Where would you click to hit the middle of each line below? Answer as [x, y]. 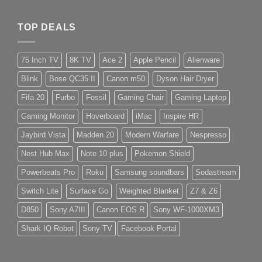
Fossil [96, 97]
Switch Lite [40, 191]
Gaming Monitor [48, 116]
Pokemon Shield [162, 153]
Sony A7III [68, 209]
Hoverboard [105, 116]
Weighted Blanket [149, 191]
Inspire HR [181, 116]
